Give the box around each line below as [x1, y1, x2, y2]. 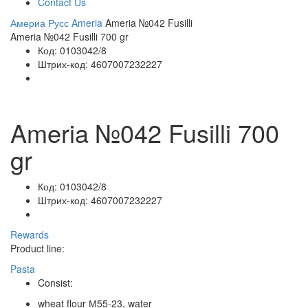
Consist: [38, 276, 73, 289]
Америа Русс [10, 16, 69, 30]
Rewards [10, 228, 49, 241]
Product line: [10, 241, 65, 255]
